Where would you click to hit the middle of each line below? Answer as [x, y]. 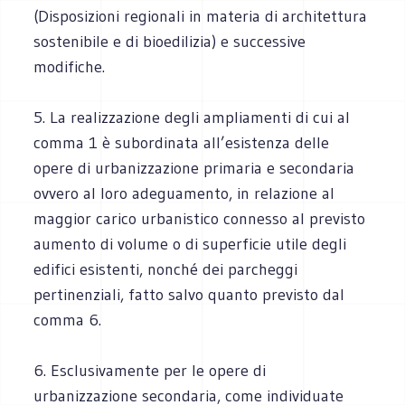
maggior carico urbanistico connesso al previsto [200, 218]
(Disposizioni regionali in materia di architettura [201, 16]
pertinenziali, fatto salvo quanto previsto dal [189, 294]
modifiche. [70, 66]
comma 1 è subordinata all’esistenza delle [182, 142]
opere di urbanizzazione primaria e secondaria [194, 168]
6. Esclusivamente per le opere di [150, 370]
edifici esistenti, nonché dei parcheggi [166, 269]
